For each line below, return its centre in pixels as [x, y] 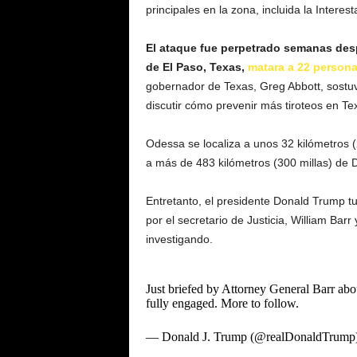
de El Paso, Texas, [196, 67]
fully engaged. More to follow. [222, 303]
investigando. [179, 239]
